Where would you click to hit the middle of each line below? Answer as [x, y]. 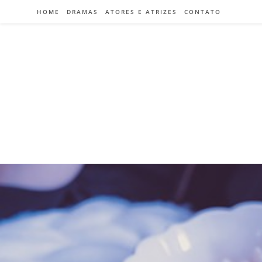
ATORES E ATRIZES [141, 12]
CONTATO [203, 12]
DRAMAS [82, 12]
